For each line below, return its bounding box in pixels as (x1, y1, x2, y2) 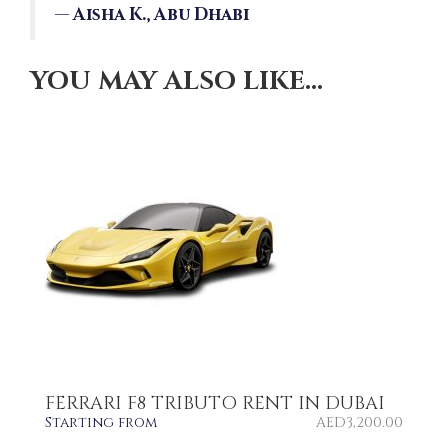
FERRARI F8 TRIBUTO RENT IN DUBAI (45, 390, 385, 416)
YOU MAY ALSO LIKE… (30, 63, 323, 99)
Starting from (45, 412, 157, 432)
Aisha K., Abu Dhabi (73, 2, 249, 27)
